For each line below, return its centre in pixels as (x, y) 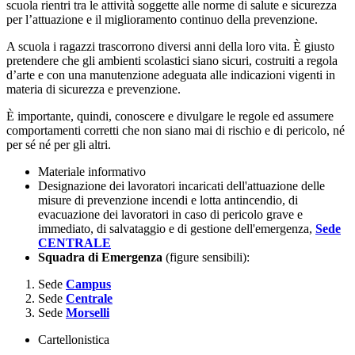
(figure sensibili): (208, 258)
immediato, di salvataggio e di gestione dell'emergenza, (177, 229)
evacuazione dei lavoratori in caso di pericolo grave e (170, 215)
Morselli (88, 313)
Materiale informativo (92, 172)
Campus (88, 284)
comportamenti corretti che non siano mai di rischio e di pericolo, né (176, 131)
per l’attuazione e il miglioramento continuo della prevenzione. (162, 20)
